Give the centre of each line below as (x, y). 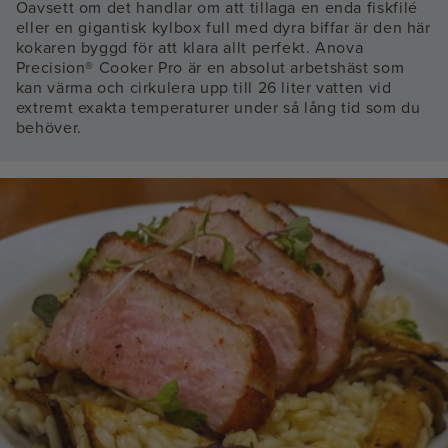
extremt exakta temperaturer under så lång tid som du (218, 108)
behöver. (48, 128)
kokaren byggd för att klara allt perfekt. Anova (189, 48)
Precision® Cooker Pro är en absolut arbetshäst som (210, 68)
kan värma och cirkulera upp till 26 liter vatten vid (203, 88)
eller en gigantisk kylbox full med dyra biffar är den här (223, 28)
